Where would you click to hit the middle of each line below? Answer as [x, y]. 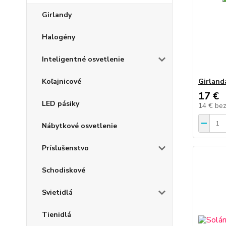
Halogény [59, 37]
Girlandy [57, 15]
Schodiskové [64, 170]
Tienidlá [56, 214]
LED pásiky [61, 103]
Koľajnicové [62, 81]
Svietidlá [57, 192]
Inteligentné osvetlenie [83, 59]
